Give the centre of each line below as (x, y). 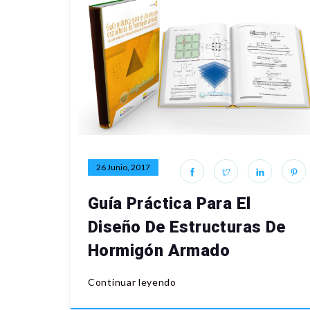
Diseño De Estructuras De (187, 227)
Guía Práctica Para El (170, 204)
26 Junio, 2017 (123, 167)
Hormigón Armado (159, 251)
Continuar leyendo (132, 282)
